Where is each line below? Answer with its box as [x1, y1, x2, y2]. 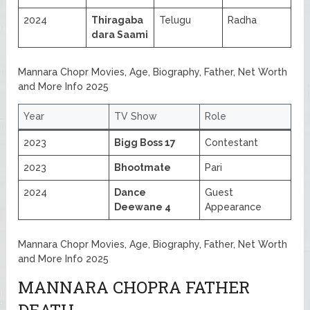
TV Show [114, 111, 158, 122]
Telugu [159, 15, 192, 26]
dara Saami [91, 29, 149, 41]
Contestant [205, 137, 259, 149]
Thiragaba [91, 15, 144, 26]
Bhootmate [114, 162, 172, 174]
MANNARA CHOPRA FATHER [18, 276, 250, 299]
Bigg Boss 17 [114, 137, 176, 149]
